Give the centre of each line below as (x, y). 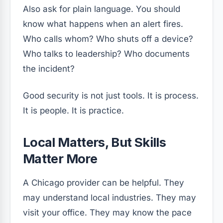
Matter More (60, 158)
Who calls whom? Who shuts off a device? (108, 39)
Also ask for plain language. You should (102, 9)
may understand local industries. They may (110, 197)
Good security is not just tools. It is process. (111, 95)
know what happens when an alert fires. (103, 24)
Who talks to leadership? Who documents (106, 54)
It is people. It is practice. (73, 110)
